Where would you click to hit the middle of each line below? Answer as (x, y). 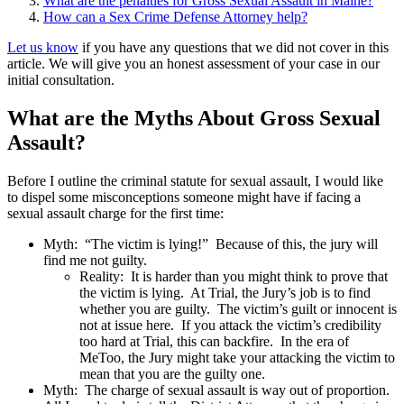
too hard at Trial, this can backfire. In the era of (214, 341)
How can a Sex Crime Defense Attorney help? (175, 17)
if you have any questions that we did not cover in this (234, 48)
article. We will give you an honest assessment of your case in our (193, 64)
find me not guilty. (97, 260)
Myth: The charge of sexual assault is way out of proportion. (218, 390)
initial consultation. (61, 80)
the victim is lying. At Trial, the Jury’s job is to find (225, 293)
